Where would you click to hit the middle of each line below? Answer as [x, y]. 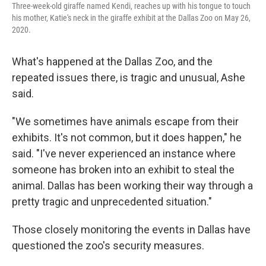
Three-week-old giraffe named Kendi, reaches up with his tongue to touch [131, 6]
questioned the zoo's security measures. [108, 246]
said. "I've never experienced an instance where [124, 153]
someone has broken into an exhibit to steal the [123, 170]
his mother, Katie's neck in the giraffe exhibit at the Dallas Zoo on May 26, [131, 18]
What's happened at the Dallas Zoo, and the [112, 61]
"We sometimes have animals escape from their [125, 121]
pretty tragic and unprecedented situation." [112, 202]
